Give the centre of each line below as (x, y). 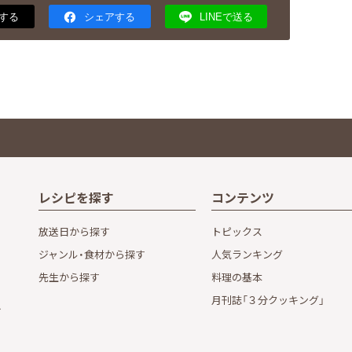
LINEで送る (226, 17)
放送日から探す (74, 232)
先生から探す (69, 277)
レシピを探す (76, 198)
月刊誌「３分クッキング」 (268, 300)
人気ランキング (247, 255)
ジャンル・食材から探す (92, 255)
